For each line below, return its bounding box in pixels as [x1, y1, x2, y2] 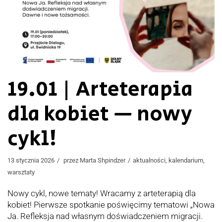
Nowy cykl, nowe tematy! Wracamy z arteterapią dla [7, 188, 196, 198]
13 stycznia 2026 [7, 156, 55, 164]
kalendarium [168, 156, 203, 164]
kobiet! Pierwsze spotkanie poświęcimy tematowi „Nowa [7, 199, 215, 210]
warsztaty [7, 168, 35, 176]
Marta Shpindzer [80, 156, 125, 164]
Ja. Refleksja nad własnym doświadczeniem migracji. [7, 211, 203, 221]
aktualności [133, 156, 166, 164]
